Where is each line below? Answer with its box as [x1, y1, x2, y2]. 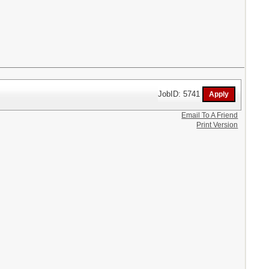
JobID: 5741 [158, 89, 203, 98]
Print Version [196, 121, 238, 130]
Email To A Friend [181, 111, 238, 120]
